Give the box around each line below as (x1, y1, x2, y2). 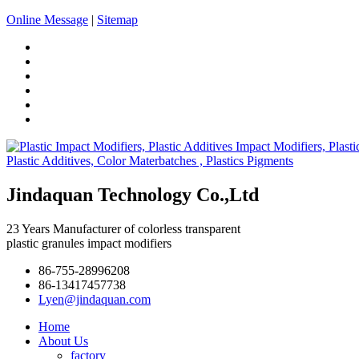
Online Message (6, 13, 88, 26)
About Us (38, 333, 88, 348)
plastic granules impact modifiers (6, 236, 171, 250)
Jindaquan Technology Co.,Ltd (6, 184, 259, 205)
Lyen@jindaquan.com (38, 292, 151, 306)
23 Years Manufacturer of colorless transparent (6, 221, 240, 236)
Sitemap (97, 13, 138, 26)
